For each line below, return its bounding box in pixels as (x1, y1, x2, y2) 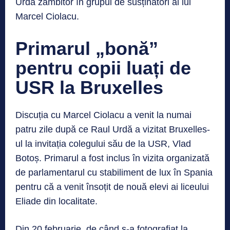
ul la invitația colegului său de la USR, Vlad (15, 138, 191, 149)
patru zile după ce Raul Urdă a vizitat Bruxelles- (15, 124, 210, 135)
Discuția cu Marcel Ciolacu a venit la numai (15, 109, 191, 120)
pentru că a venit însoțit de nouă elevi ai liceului (15, 181, 209, 192)
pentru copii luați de (15, 57, 191, 79)
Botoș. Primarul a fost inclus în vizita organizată (15, 152, 209, 163)
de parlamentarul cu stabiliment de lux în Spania (15, 167, 213, 178)
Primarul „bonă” (15, 37, 158, 59)
